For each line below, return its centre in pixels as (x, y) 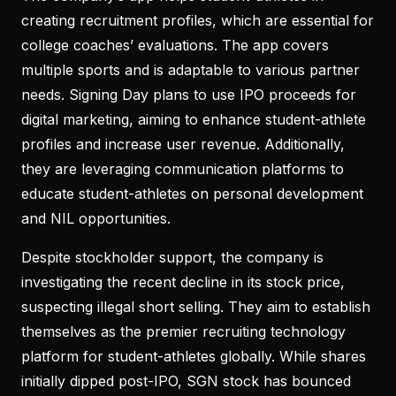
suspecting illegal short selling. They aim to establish (196, 306)
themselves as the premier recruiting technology (183, 331)
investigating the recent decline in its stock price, (183, 282)
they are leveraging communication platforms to (183, 168)
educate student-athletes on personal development (192, 193)
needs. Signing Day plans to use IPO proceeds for (189, 94)
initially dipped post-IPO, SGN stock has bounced (186, 381)
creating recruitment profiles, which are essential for (198, 20)
